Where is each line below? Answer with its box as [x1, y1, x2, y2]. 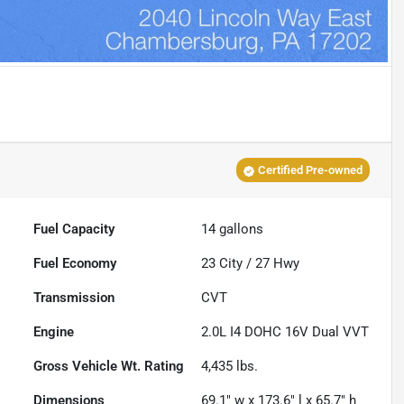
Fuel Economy [33, 255, 117, 272]
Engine [33, 324, 75, 341]
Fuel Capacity [33, 221, 115, 238]
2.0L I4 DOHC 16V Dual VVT [201, 324, 370, 341]
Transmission [33, 289, 115, 307]
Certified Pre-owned [257, 163, 363, 178]
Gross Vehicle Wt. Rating [33, 358, 185, 375]
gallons [216, 221, 264, 238]
